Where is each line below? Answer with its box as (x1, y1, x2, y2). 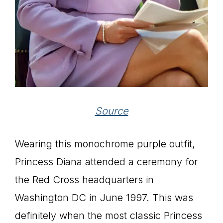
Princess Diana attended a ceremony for (15, 155, 198, 168)
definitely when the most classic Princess (15, 209, 202, 222)
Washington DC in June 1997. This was (15, 191, 193, 204)
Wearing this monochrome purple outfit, (15, 137, 195, 150)
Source (95, 105, 128, 117)
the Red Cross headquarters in (15, 173, 154, 186)
